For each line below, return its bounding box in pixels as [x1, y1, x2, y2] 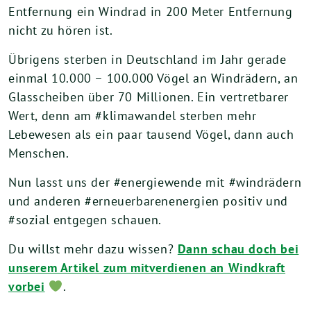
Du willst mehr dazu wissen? [8, 241, 178, 257]
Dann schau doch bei [177, 241, 299, 257]
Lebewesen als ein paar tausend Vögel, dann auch [8, 126, 294, 142]
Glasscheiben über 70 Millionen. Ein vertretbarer [8, 89, 289, 105]
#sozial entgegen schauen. [8, 212, 162, 228]
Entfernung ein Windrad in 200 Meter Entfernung [8, 3, 293, 19]
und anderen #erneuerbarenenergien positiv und [8, 193, 289, 209]
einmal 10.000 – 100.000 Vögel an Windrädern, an [8, 70, 299, 86]
